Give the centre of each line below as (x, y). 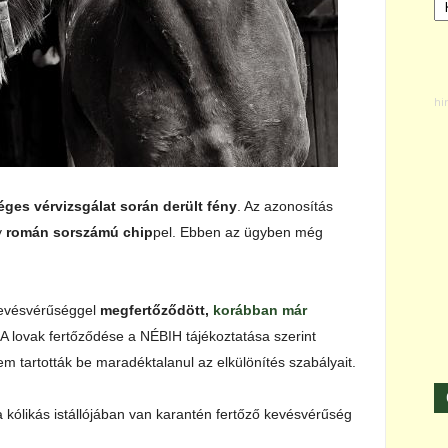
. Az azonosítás (285, 206)
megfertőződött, (156, 310)
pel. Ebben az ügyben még (238, 232)
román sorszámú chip (79, 232)
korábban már (260, 310)
